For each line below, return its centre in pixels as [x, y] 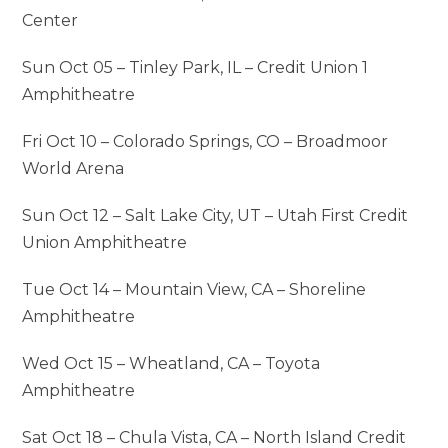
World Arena [73, 169]
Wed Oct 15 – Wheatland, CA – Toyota [171, 364]
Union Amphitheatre [105, 243]
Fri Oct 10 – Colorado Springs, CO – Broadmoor [205, 142]
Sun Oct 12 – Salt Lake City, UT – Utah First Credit [215, 216]
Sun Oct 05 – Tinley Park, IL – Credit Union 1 [195, 68]
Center [50, 21]
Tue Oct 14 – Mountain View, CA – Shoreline [194, 290]
